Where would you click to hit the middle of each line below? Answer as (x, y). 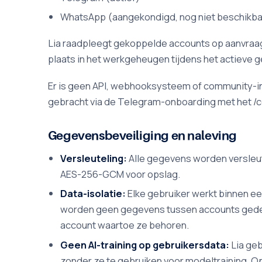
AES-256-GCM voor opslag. (120, 174)
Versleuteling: (94, 158)
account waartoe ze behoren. (125, 225)
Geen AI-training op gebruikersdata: (145, 244)
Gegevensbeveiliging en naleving (142, 136)
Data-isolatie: (93, 194)
